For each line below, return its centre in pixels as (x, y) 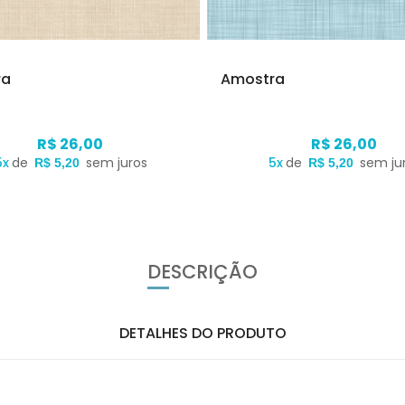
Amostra (253, 79)
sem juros (116, 163)
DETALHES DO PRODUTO (202, 334)
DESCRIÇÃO (202, 272)
